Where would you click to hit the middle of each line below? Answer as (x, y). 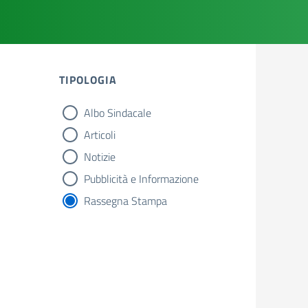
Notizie (100, 157)
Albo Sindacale (118, 113)
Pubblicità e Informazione (141, 179)
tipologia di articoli (90, 114)
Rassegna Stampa (125, 201)
